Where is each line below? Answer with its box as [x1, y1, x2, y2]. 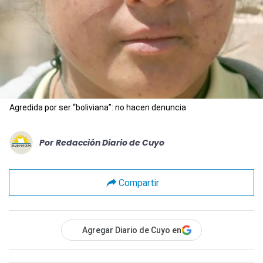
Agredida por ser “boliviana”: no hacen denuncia [9, 103, 186, 112]
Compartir [118, 177, 159, 188]
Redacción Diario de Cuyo [56, 136, 164, 149]
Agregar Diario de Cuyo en [82, 225, 181, 235]
